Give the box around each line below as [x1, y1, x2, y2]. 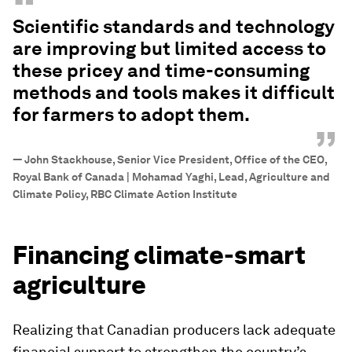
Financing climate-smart [13, 239, 306, 270]
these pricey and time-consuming [13, 58, 310, 82]
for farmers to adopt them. [13, 102, 250, 126]
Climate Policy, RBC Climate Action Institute [13, 187, 237, 200]
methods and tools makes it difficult [13, 80, 335, 104]
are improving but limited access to [13, 36, 326, 60]
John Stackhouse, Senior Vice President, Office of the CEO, [24, 152, 327, 166]
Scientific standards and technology [13, 14, 335, 38]
